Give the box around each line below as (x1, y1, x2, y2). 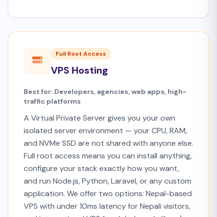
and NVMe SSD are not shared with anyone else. (24, 138, 193, 148)
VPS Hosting (51, 64, 108, 77)
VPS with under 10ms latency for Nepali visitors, (24, 201, 190, 211)
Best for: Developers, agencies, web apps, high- (24, 87, 186, 96)
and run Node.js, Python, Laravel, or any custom (24, 176, 191, 186)
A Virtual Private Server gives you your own (24, 113, 175, 123)
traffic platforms (24, 97, 81, 106)
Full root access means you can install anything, (24, 151, 192, 161)
